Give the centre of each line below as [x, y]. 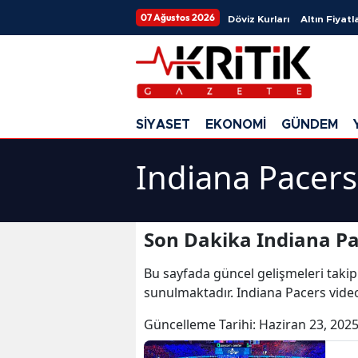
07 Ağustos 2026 [178, 17]
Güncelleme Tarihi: [201, 324]
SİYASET [163, 124]
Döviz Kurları [259, 19]
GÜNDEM [310, 124]
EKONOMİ [236, 124]
